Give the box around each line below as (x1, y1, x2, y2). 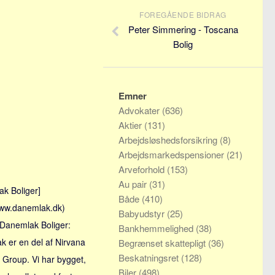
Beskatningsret (118, 251, 181, 264)
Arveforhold (118, 163, 167, 176)
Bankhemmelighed (118, 222, 196, 234)
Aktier (118, 118, 144, 131)
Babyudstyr (118, 207, 167, 220)
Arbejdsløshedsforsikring (118, 133, 220, 146)
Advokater (118, 104, 162, 117)
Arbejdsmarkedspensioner (118, 148, 227, 161)
